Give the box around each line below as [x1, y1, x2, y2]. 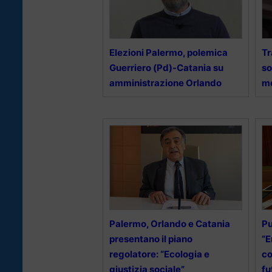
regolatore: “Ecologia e [109, 248, 209, 260]
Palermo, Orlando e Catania [109, 218, 230, 230]
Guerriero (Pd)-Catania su [109, 62, 223, 74]
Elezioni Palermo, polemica [109, 47, 228, 59]
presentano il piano [109, 233, 192, 245]
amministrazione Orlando [109, 77, 222, 89]
